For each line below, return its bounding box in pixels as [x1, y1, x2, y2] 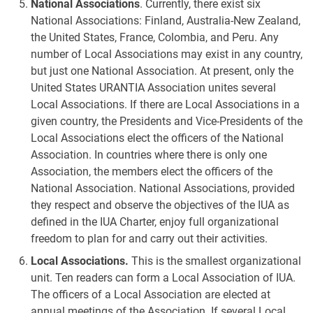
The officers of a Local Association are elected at [31, 288, 270, 301]
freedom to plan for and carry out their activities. [31, 232, 268, 245]
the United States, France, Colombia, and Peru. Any [31, 31, 279, 44]
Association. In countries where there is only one [31, 148, 267, 161]
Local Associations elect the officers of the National [31, 131, 284, 145]
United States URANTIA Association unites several [31, 81, 276, 94]
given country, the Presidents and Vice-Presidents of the [31, 115, 303, 128]
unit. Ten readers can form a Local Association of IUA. [31, 271, 296, 284]
